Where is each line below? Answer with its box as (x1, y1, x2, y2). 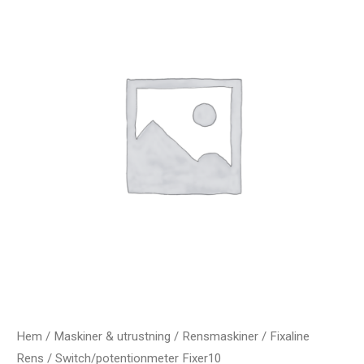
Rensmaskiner (182, 328, 258, 344)
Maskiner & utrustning (54, 328, 171, 344)
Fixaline (270, 328, 310, 344)
